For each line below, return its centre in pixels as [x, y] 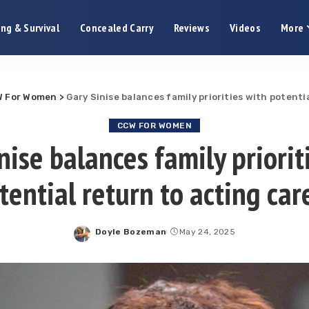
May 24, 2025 [207, 232]
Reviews [191, 28]
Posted [111, 238]
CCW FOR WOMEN [154, 126]
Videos [245, 28]
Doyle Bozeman [131, 232]
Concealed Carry [117, 28]
